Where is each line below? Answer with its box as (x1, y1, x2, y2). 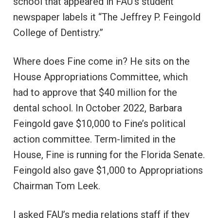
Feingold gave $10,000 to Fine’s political (13, 117, 185, 129)
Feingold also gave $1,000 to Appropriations (13, 164, 203, 176)
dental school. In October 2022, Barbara (13, 102, 182, 114)
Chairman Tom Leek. (13, 180, 100, 192)
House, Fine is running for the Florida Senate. (13, 148, 205, 161)
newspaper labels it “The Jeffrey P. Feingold (13, 11, 200, 23)
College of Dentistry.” (13, 26, 103, 38)
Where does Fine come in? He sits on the (13, 55, 190, 67)
